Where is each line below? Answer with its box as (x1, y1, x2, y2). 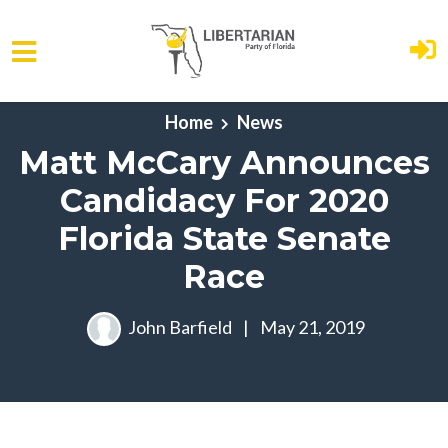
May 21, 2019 (257, 315, 365, 338)
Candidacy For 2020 (59, 181, 389, 220)
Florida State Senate (57, 219, 391, 258)
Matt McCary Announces (18, 143, 430, 182)
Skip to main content (15, 94, 173, 116)
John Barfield (128, 315, 232, 338)
